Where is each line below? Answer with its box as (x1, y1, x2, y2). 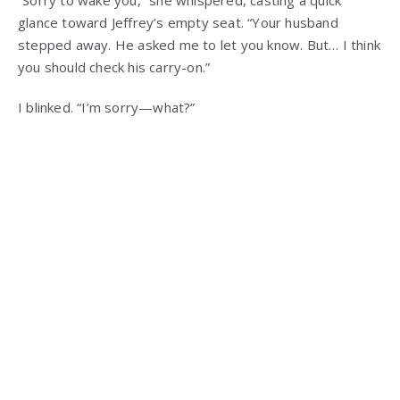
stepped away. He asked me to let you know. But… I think (18, 36, 381, 54)
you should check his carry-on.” (18, 58, 211, 77)
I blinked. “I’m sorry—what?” (18, 98, 196, 117)
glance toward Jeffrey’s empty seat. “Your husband (18, 13, 338, 32)
